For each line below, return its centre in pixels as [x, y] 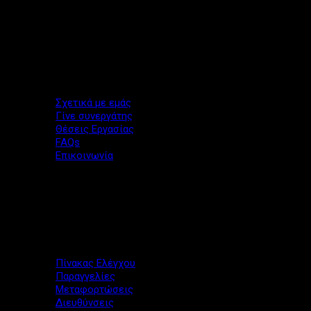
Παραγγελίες [85, 277]
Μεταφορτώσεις [94, 290]
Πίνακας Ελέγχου [95, 263]
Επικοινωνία [84, 156]
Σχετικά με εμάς [93, 103]
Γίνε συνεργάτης [94, 116]
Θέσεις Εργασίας [95, 129]
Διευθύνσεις [85, 303]
